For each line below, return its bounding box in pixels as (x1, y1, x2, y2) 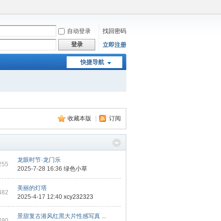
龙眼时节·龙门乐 (17, 156, 61, 163)
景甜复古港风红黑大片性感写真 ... (17, 213, 106, 220)
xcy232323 (64, 193, 93, 200)
